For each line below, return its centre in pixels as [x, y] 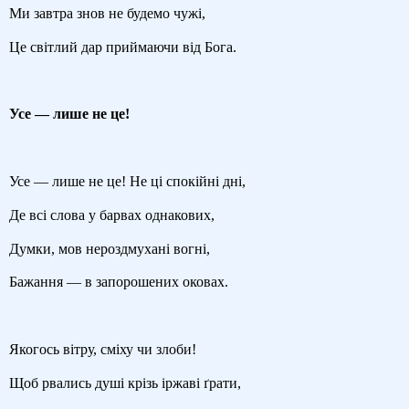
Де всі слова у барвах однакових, [112, 215]
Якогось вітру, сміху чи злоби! [103, 350]
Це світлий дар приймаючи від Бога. [123, 47]
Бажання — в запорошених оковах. [119, 282]
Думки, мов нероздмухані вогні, [110, 248]
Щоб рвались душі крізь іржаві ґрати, [125, 383]
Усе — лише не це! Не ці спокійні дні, [127, 181]
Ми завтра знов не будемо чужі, [107, 13]
